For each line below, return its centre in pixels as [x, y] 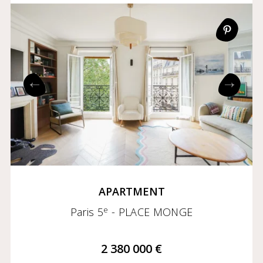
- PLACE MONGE [151, 212]
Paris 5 [87, 212]
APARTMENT [131, 192]
